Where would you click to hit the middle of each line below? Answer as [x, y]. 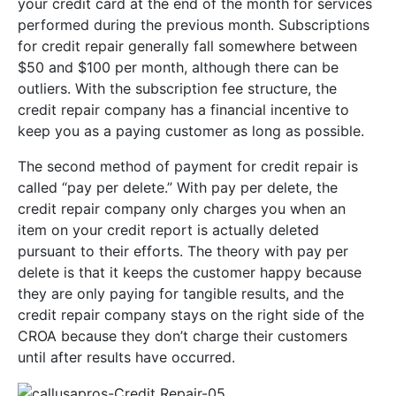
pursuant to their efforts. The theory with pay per [183, 251]
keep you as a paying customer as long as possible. [191, 130]
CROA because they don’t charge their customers [183, 335]
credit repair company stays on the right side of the [191, 314]
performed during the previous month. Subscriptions [194, 24]
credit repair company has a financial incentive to [183, 109]
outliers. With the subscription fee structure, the [177, 88]
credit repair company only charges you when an [182, 208]
